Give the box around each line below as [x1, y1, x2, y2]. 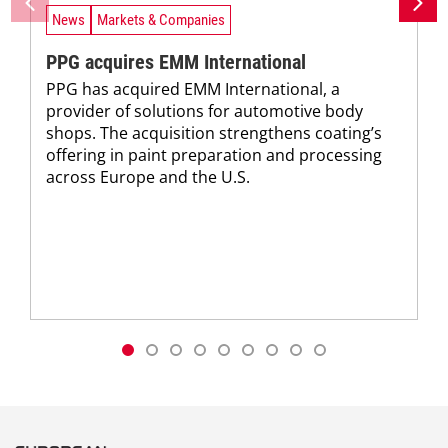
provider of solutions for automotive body [46, 100, 363, 123]
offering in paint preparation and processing [46, 144, 382, 167]
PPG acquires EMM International [46, 50, 306, 75]
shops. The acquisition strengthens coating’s [46, 122, 382, 145]
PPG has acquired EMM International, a [46, 78, 340, 101]
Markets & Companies [97, 10, 225, 29]
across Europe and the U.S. [46, 166, 250, 189]
